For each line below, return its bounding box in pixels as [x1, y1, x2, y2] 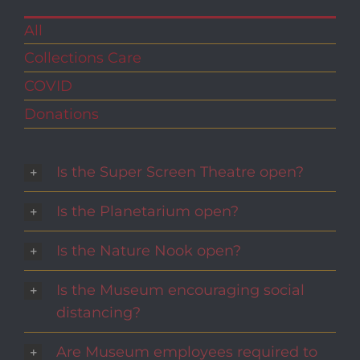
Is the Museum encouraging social [56, 281, 305, 299]
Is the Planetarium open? [56, 202, 239, 220]
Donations [24, 105, 99, 123]
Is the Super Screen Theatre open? [56, 163, 304, 181]
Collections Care [24, 49, 141, 67]
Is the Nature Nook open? [56, 242, 241, 260]
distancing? [56, 304, 141, 321]
